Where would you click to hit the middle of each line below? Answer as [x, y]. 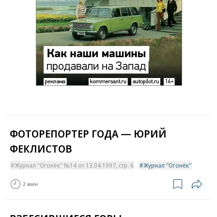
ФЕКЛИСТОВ [41, 148]
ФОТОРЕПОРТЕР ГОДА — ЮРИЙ [88, 133]
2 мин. [31, 184]
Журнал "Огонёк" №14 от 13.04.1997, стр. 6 [74, 165]
